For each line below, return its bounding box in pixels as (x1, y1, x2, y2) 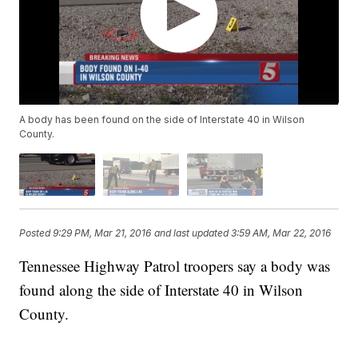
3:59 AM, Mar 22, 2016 (231, 226, 332, 239)
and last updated (154, 226, 229, 239)
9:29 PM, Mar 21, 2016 (53, 226, 152, 239)
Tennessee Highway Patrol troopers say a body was (19, 256, 331, 276)
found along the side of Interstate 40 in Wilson (19, 280, 304, 300)
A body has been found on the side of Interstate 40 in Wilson (19, 113, 305, 126)
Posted (19, 226, 54, 239)
